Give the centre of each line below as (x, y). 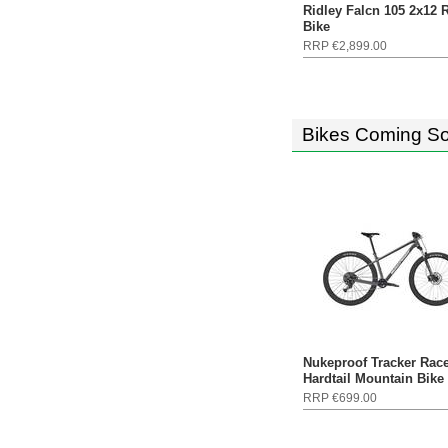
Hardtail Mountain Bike (373, 378)
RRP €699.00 (340, 398)
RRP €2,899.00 (345, 46)
